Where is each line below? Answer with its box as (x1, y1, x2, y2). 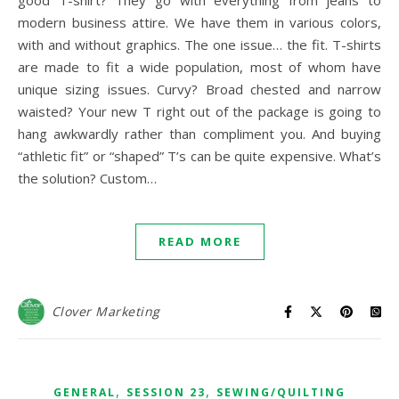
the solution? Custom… (18, 169, 157, 187)
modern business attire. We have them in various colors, (18, 13, 381, 31)
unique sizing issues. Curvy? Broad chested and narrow (18, 80, 381, 98)
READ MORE (158, 233, 241, 249)
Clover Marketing (51, 303, 160, 320)
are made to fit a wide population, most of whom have (18, 58, 381, 76)
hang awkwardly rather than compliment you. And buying (18, 125, 381, 142)
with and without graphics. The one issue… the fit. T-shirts (18, 36, 381, 53)
